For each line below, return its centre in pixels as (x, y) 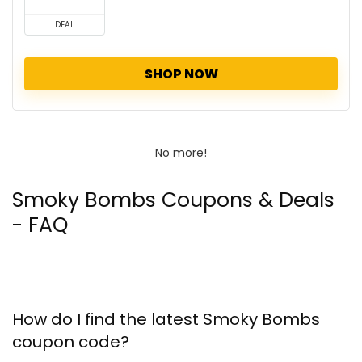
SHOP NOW (181, 74)
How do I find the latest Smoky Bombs (166, 319)
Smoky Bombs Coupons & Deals (173, 200)
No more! (181, 153)
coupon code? (71, 342)
